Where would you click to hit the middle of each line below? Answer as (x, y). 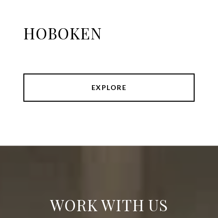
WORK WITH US (109, 205)
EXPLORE (109, 88)
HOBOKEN (63, 33)
